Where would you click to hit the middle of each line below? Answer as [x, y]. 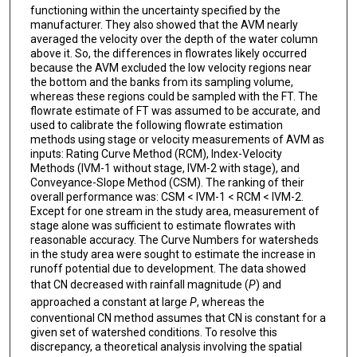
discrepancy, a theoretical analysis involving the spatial [166, 346]
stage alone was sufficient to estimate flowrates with [163, 225]
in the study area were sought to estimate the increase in [173, 254]
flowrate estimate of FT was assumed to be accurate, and [175, 110]
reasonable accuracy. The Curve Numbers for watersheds [174, 239]
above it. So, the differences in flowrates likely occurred [168, 53]
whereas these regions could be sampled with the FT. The [174, 96]
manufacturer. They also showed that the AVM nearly [164, 24]
